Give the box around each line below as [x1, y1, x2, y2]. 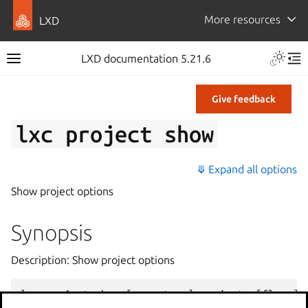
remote [138, 288, 175, 300]
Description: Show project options [11, 254, 175, 266]
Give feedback [212, 93, 276, 104]
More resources [203, 13, 280, 25]
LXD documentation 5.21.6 [80, 52, 211, 65]
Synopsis [11, 220, 92, 245]
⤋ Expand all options [197, 163, 297, 175]
